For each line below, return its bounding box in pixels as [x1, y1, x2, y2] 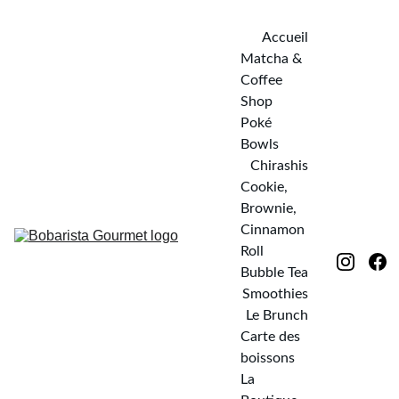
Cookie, [240, 180, 288, 194]
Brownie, [240, 201, 297, 216]
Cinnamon [240, 223, 305, 237]
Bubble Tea [240, 265, 308, 280]
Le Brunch [246, 308, 308, 322]
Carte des [240, 330, 300, 344]
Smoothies [242, 287, 308, 301]
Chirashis [250, 159, 308, 173]
